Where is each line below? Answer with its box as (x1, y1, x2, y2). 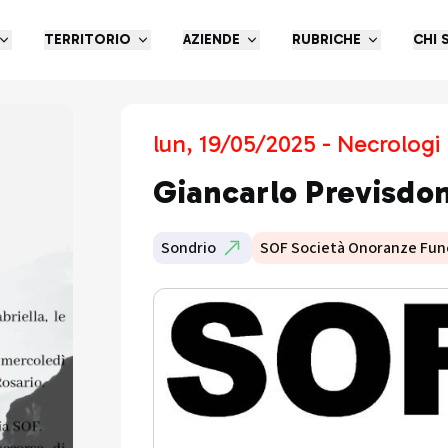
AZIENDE (182, 31, 240, 48)
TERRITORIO (43, 31, 131, 48)
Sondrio (161, 237, 217, 259)
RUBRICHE (291, 31, 361, 48)
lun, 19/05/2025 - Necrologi (153, 129, 441, 158)
